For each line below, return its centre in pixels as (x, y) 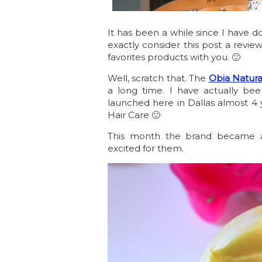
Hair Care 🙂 (134, 115)
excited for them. (146, 149)
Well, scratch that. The (158, 78)
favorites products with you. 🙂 (174, 57)
